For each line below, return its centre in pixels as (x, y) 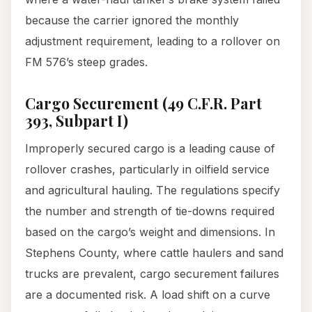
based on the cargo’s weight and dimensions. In (150, 232)
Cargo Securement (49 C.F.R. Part (143, 103)
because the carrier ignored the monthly (132, 21)
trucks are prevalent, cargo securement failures (152, 274)
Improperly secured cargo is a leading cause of (150, 149)
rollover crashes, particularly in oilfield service (147, 170)
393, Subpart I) (77, 121)
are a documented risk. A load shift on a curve (148, 295)
